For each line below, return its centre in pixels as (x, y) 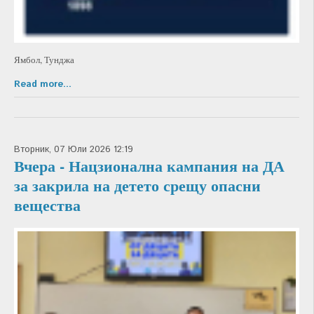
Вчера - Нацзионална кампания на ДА (149, 166)
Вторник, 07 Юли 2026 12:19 (74, 150)
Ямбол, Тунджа (44, 60)
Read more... (43, 85)
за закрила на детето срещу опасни (137, 186)
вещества (47, 205)
